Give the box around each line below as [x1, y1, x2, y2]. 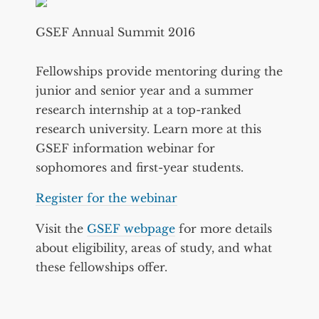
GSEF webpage [87, 221, 175, 236]
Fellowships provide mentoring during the [36, 63, 283, 78]
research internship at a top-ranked [36, 102, 241, 117]
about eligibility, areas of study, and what [36, 240, 272, 255]
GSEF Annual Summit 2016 [36, 24, 195, 39]
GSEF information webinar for [36, 140, 215, 155]
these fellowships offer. [36, 259, 167, 274]
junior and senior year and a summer [36, 83, 253, 98]
